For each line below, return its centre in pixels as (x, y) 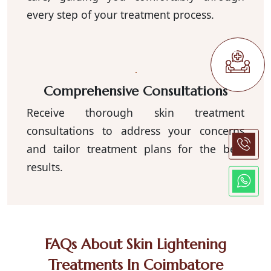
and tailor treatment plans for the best (135, 149)
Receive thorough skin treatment (135, 112)
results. (45, 167)
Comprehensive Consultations (135, 91)
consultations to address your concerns (135, 130)
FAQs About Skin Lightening (135, 244)
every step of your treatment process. (120, 14)
